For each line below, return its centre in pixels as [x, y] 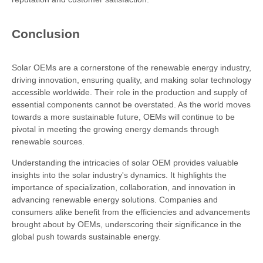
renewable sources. [48, 141]
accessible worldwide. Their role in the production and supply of [129, 92]
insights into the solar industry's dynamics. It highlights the [119, 175]
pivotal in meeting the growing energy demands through [115, 129]
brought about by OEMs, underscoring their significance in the [127, 224]
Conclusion [46, 34]
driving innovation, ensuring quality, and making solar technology [131, 80]
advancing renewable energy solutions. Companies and [115, 200]
